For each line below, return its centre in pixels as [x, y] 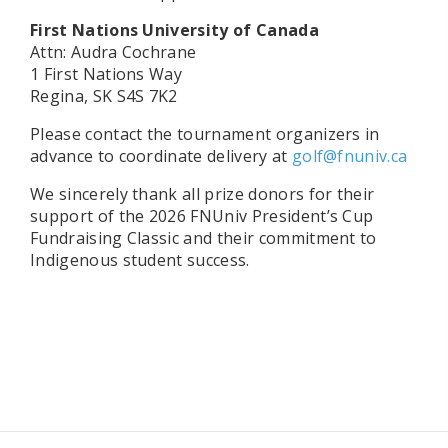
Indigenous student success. [140, 260]
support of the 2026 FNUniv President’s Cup [202, 216]
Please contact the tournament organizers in [205, 134]
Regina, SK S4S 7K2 [104, 96]
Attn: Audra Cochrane [113, 52]
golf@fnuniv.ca [349, 156]
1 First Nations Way [106, 74]
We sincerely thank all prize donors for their [202, 194]
